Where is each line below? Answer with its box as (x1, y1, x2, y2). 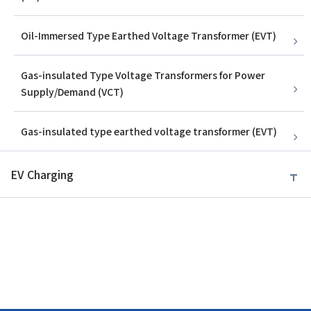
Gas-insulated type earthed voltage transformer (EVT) (21, 124, 277, 139)
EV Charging (10, 166, 74, 183)
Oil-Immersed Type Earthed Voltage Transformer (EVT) (21, 28, 276, 43)
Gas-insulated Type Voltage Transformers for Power (21, 68, 265, 83)
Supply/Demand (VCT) (21, 85, 124, 99)
